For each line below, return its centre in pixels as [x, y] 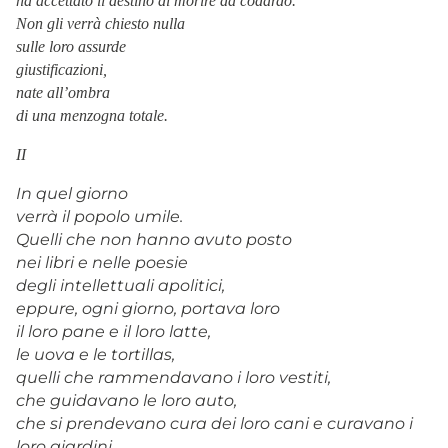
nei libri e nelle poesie [102, 262]
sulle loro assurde [71, 46]
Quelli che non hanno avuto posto [154, 239]
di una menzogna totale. [92, 115]
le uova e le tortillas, [95, 354]
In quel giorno [72, 193]
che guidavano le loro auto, [126, 400]
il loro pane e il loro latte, [113, 331]
